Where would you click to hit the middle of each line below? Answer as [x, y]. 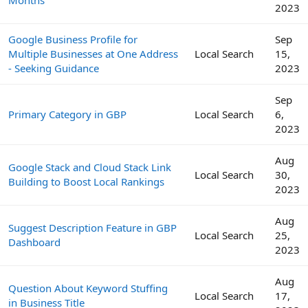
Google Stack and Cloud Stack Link [90, 167]
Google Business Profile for [73, 39]
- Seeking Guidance [54, 68]
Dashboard [34, 242]
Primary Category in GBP [67, 114]
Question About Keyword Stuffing [88, 288]
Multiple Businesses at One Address [93, 53]
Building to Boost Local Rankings [86, 181]
